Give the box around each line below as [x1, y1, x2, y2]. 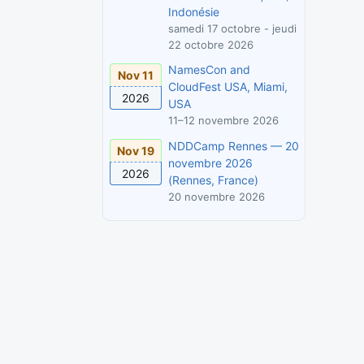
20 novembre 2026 [168, 189, 265, 203]
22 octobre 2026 [168, 37, 253, 51]
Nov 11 [118, 67, 154, 82]
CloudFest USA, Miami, [168, 80, 288, 94]
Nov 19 [117, 144, 154, 158]
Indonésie [168, 4, 219, 19]
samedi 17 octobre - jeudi [168, 21, 297, 35]
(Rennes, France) [168, 172, 258, 187]
